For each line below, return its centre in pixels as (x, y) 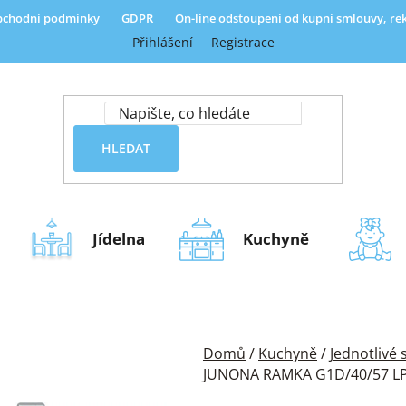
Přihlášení (162, 42)
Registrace (242, 42)
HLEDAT (126, 148)
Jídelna (119, 238)
